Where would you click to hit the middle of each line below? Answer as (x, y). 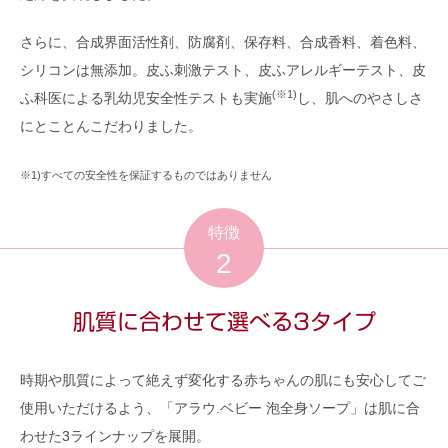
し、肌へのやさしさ (360, 97)
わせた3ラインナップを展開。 (115, 435)
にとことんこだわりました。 (111, 125)
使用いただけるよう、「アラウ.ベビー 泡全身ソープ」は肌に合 (220, 407)
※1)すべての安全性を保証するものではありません (146, 174)
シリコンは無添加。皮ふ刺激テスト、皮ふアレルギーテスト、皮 (223, 69)
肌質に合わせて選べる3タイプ (224, 321)
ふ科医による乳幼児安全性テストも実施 (146, 97)
